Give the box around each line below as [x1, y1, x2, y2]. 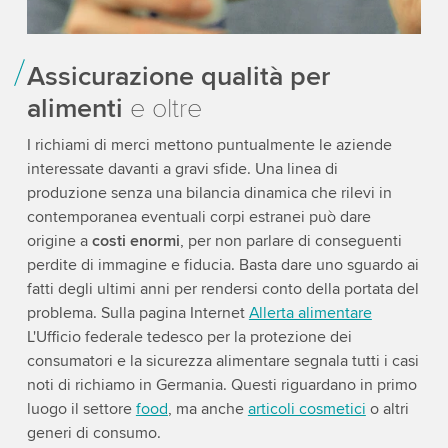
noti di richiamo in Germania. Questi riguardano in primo [26, 375, 417, 396]
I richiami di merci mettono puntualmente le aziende [26, 135, 392, 156]
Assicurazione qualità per [26, 60, 330, 94]
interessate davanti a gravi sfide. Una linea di [26, 159, 338, 180]
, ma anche [167, 399, 248, 420]
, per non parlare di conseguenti [179, 231, 402, 252]
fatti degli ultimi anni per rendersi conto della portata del [26, 279, 419, 300]
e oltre [122, 92, 202, 126]
